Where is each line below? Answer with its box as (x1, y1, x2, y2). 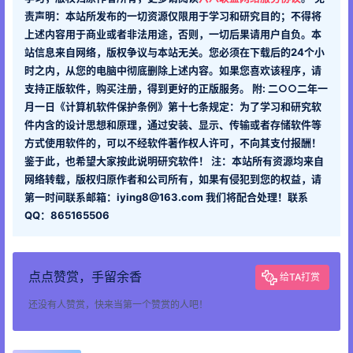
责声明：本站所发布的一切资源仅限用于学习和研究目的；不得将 (24, 9, 321, 23)
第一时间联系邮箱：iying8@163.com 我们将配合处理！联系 (24, 191, 308, 204)
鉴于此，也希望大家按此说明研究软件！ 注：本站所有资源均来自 (24, 154, 324, 168)
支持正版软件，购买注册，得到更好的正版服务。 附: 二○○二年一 (24, 82, 328, 95)
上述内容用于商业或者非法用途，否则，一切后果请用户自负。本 (24, 28, 321, 41)
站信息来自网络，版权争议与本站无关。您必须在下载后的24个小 (24, 46, 325, 59)
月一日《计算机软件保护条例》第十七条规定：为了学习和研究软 (24, 100, 321, 113)
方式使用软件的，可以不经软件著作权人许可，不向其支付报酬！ (24, 136, 321, 150)
